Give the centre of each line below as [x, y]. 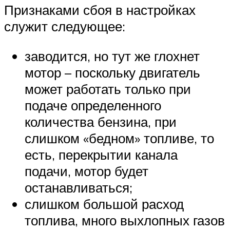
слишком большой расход [104, 204]
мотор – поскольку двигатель [112, 72]
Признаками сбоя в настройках [100, 9]
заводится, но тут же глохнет [112, 56]
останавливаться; [79, 187]
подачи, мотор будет [87, 171]
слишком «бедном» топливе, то [119, 138]
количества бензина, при [101, 121]
